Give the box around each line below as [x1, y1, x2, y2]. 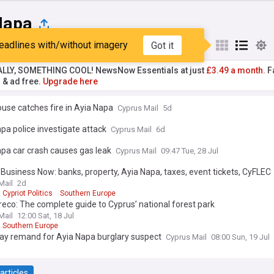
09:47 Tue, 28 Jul [161, 146, 218, 155]
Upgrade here [43, 76, 98, 86]
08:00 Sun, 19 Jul [211, 232, 270, 242]
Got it [150, 39, 174, 51]
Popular [18, 40, 48, 50]
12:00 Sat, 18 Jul [17, 211, 74, 220]
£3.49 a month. [206, 65, 265, 75]
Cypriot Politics [2, 189, 53, 198]
